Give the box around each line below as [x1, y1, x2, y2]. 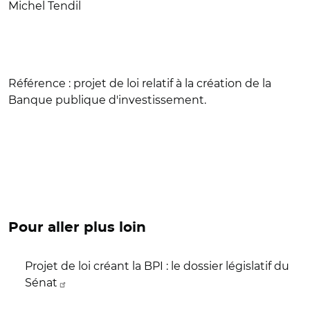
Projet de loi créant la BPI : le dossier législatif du [25, 259, 289, 273]
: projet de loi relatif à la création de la [69, 77, 271, 90]
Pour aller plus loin [8, 221, 146, 235]
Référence [8, 77, 69, 90]
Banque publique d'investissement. [8, 93, 206, 107]
